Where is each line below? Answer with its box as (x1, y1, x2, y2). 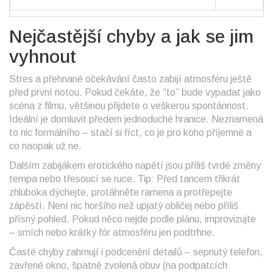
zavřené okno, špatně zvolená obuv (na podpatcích (9, 260, 227, 271)
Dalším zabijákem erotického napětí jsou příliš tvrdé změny (9, 160, 261, 171)
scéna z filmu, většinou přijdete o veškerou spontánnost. (9, 101, 249, 112)
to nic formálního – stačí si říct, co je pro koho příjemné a (9, 127, 252, 138)
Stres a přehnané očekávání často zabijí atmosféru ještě (9, 74, 252, 85)
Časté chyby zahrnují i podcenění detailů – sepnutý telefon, (9, 247, 263, 258)
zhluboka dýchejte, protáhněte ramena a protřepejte (9, 187, 232, 198)
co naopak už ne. (9, 141, 82, 152)
